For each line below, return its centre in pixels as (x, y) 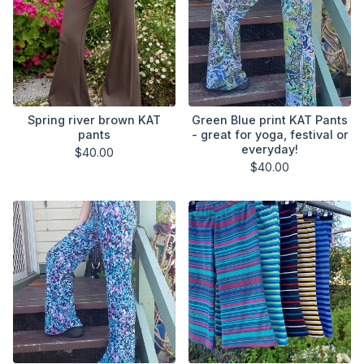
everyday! (270, 149)
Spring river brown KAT (94, 120)
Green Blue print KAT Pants (270, 120)
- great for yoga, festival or (270, 134)
